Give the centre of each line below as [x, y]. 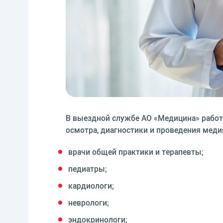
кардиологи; [91, 186]
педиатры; [88, 169]
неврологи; [89, 203]
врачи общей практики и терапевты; [136, 152]
